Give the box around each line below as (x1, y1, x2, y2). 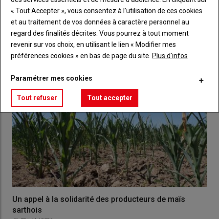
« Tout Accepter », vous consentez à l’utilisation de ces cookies (10, 7, 202, 15)
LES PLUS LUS (12, 23, 70, 31)
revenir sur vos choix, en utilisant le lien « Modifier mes (10, 41, 176, 49)
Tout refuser (16, 94, 57, 102)
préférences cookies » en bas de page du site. (10, 52, 152, 60)
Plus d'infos (152, 52, 188, 60)
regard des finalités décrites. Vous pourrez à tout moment (10, 29, 189, 38)
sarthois (12, 205, 42, 215)
